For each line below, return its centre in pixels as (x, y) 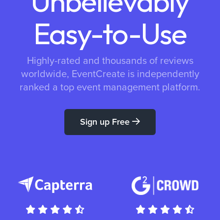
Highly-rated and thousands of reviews (110, 61)
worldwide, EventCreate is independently (110, 74)
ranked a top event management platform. (110, 88)
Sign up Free (106, 122)
